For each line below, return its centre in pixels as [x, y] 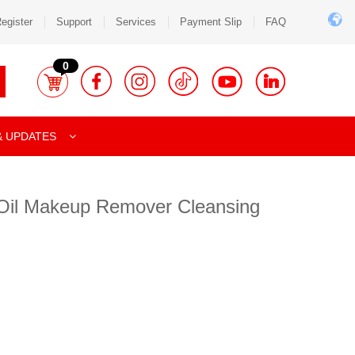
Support [74, 22]
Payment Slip [211, 22]
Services [136, 22]
